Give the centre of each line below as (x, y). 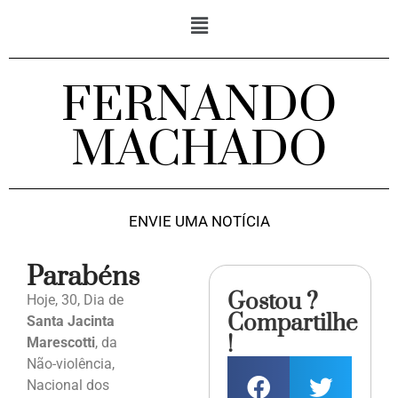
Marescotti (61, 343)
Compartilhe (293, 324)
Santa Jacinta (71, 322)
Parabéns (83, 278)
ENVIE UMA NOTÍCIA (199, 222)
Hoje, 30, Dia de (75, 300)
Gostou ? (273, 303)
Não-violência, (71, 364)
